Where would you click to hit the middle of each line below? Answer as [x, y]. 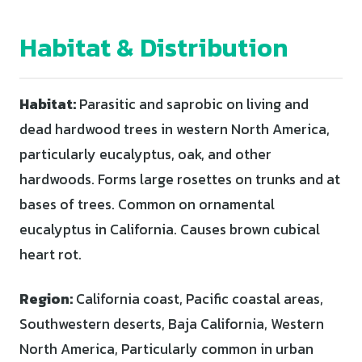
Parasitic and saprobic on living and [192, 104]
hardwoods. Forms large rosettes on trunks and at [180, 179]
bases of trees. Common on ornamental [147, 204]
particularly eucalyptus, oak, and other [145, 154]
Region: [46, 299]
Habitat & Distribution [154, 47]
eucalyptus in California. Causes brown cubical [170, 229]
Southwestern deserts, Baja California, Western [172, 324]
